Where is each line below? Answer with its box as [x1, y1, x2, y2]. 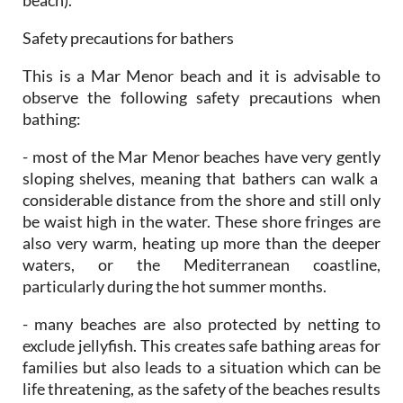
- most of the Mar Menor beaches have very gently [22, 146, 381, 166]
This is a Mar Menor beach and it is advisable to [22, 65, 381, 85]
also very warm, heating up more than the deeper [22, 232, 381, 253]
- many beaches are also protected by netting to [22, 313, 381, 334]
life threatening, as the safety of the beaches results [22, 378, 381, 399]
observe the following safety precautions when [22, 86, 381, 107]
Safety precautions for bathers [22, 27, 234, 48]
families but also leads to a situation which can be [22, 356, 381, 377]
